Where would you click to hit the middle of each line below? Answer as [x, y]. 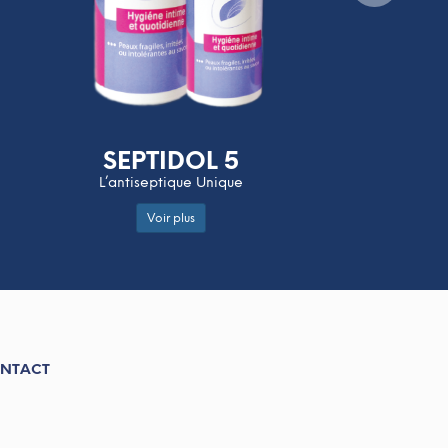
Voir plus [171, 218]
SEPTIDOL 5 [171, 160]
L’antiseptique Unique [171, 182]
